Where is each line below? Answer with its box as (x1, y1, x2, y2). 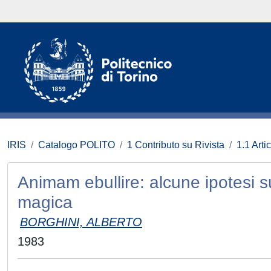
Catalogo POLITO (38, 140, 115, 150)
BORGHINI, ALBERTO (20, 215, 142, 229)
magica (18, 193, 73, 212)
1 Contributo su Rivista (127, 140, 224, 150)
